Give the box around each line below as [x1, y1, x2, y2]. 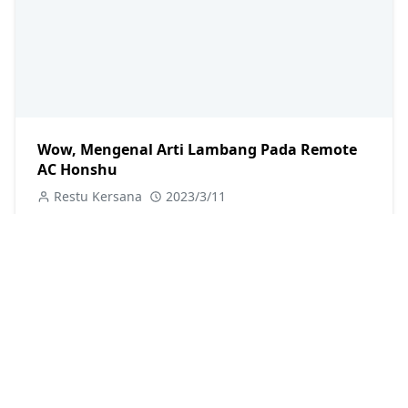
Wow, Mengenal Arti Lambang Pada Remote [37, 139, 357, 160]
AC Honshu [37, 159, 117, 180]
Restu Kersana [54, 188, 142, 206]
